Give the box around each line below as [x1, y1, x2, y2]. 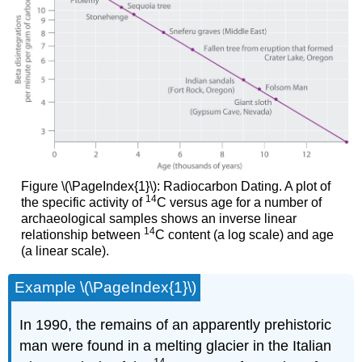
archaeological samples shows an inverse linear [20, 212, 297, 226]
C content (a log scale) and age [154, 228, 334, 242]
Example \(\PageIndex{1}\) [15, 278, 197, 296]
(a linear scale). [20, 244, 109, 259]
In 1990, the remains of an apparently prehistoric [19, 316, 332, 333]
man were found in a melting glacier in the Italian [19, 337, 332, 354]
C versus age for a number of [156, 196, 322, 210]
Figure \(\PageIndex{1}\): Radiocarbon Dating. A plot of [20, 179, 330, 194]
